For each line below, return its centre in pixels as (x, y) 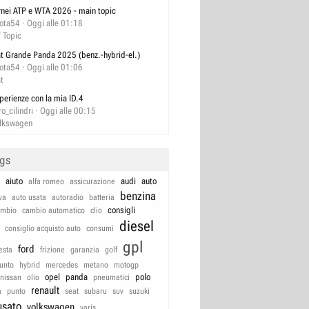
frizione (52, 250)
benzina (138, 196)
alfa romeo (46, 182)
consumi (100, 229)
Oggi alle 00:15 (68, 111)
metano (96, 265)
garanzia (85, 250)
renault (45, 291)
